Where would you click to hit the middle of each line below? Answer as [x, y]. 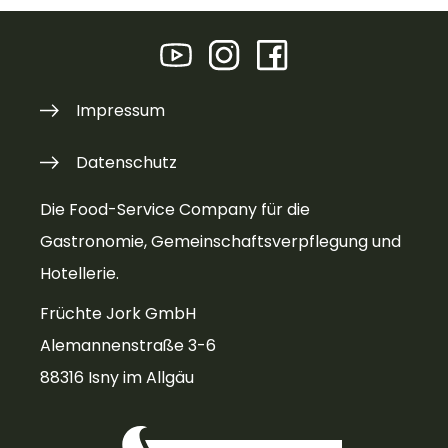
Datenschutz [127, 162]
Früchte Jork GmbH [118, 313]
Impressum [121, 110]
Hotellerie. [79, 274]
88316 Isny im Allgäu [117, 377]
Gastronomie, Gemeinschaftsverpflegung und [220, 242]
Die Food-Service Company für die [175, 210]
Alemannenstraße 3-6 [128, 345]
